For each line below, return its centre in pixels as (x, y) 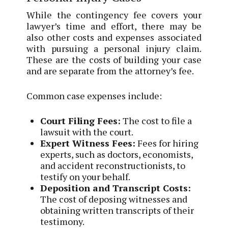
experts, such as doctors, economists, (117, 154)
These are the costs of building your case (114, 59)
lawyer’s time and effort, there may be (114, 26)
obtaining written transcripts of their (117, 210)
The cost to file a (156, 120)
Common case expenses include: (94, 95)
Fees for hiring (167, 143)
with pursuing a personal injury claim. (114, 48)
